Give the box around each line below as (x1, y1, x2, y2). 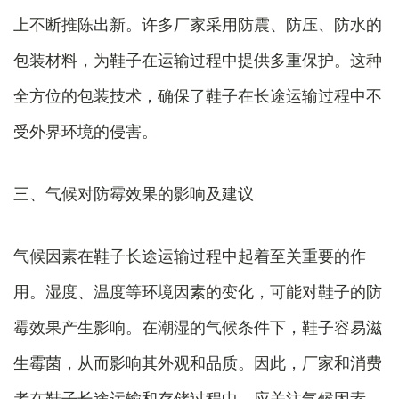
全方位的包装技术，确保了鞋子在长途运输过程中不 (13, 85, 382, 106)
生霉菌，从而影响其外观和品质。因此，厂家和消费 (13, 352, 382, 373)
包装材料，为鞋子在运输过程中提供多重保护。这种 (13, 49, 382, 70)
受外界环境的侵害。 (13, 120, 158, 142)
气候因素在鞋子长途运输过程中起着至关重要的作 (13, 245, 366, 266)
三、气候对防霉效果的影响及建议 (13, 183, 254, 204)
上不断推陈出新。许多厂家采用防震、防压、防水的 (13, 13, 382, 35)
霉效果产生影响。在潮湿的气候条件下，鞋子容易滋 (13, 316, 382, 338)
